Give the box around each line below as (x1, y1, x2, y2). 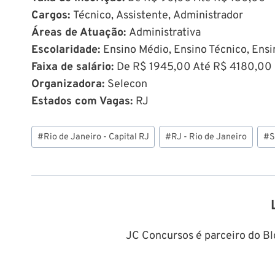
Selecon (107, 77, 147, 91)
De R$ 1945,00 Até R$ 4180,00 (117, 60, 272, 74)
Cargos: (31, 8, 73, 23)
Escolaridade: (31, 42, 103, 57)
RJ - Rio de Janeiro (171, 131, 247, 143)
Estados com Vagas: (31, 94, 136, 109)
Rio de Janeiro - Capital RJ (43, 131, 149, 143)
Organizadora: (31, 77, 107, 91)
